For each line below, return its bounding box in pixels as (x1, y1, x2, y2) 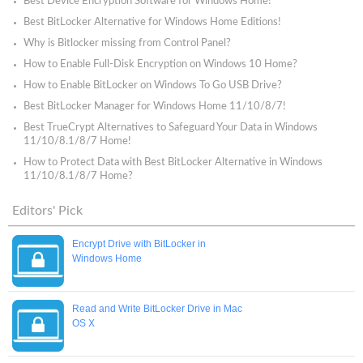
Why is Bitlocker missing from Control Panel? (23, 38, 231, 49)
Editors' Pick (12, 204, 83, 217)
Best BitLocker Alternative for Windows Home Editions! (23, 17, 281, 28)
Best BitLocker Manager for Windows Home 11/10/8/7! (23, 101, 286, 112)
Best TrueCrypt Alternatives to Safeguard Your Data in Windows (23, 122, 318, 133)
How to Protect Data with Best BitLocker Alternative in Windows (23, 157, 322, 168)
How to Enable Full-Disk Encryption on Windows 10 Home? (23, 59, 297, 70)
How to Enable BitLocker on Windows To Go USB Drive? (23, 80, 282, 91)
